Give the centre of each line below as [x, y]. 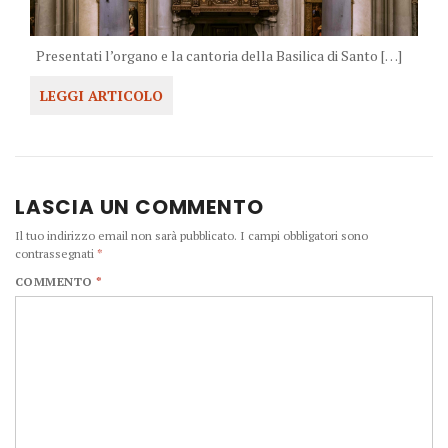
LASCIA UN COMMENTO [139, 206]
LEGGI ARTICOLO [101, 95]
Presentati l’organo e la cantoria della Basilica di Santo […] [216, 55]
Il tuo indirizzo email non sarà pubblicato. [126, 235]
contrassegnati [56, 253]
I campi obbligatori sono [304, 235]
